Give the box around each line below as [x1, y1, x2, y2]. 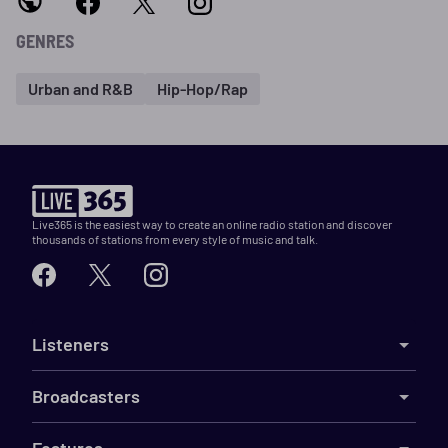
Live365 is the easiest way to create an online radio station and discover [32, 217, 392, 231]
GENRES [16, 30, 74, 52]
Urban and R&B [28, 78, 133, 98]
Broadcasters [32, 385, 140, 407]
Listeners [32, 333, 109, 355]
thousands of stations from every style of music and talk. [32, 232, 318, 246]
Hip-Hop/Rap [157, 78, 248, 98]
